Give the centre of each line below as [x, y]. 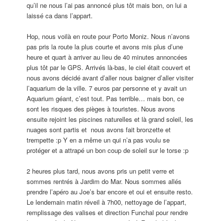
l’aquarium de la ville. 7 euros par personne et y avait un [107, 88]
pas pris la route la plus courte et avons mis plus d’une [105, 46]
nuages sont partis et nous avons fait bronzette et [99, 129]
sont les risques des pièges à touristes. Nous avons [101, 109]
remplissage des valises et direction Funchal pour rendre [108, 212]
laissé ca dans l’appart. [60, 15]
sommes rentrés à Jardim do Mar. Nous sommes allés [104, 181]
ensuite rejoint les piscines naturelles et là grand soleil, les [110, 119]
